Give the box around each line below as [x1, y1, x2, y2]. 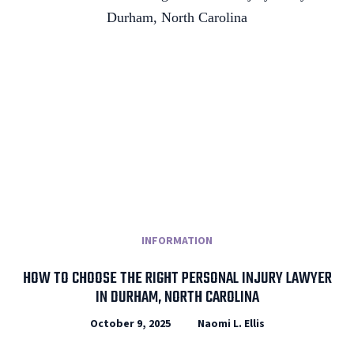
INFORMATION [141, 232, 213, 249]
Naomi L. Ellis [197, 315, 265, 332]
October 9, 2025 [89, 315, 171, 332]
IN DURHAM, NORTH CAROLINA [95, 284, 259, 310]
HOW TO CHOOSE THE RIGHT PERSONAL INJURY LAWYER [22, 265, 332, 291]
